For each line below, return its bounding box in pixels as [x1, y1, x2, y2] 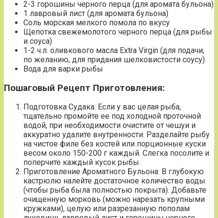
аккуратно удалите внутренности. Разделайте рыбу [23, 130, 210, 140]
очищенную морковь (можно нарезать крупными [23, 195, 205, 204]
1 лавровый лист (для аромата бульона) [23, 8, 168, 18]
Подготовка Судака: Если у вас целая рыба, [23, 102, 181, 112]
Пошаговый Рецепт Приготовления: [4, 82, 165, 93]
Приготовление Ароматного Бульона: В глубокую [23, 167, 204, 177]
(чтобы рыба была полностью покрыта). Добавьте [23, 185, 206, 195]
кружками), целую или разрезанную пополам [23, 204, 190, 214]
